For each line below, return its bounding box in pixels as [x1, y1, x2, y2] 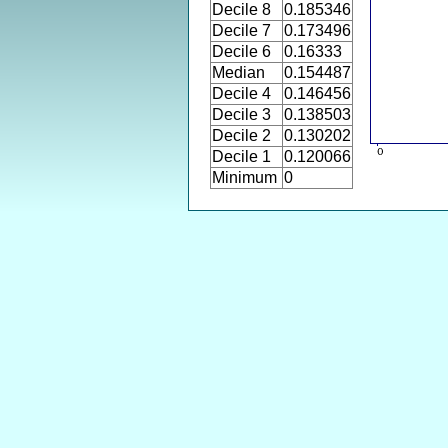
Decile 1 [212, 148, 271, 165]
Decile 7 [212, 22, 271, 39]
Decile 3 [212, 106, 271, 123]
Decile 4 [212, 85, 271, 102]
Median [212, 64, 265, 81]
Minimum [212, 169, 277, 186]
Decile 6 [212, 43, 271, 60]
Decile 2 [212, 127, 271, 144]
